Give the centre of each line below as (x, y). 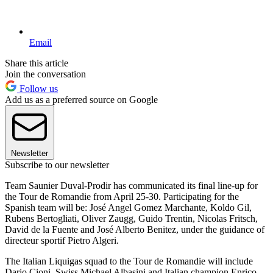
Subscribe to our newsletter (57, 165)
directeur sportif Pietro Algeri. (62, 240)
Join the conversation (45, 74)
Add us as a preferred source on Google (81, 99)
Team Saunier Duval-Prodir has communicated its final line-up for (131, 185)
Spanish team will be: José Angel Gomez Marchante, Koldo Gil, (128, 207)
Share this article (37, 63)
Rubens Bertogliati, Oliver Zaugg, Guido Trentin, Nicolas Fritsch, (131, 218)
